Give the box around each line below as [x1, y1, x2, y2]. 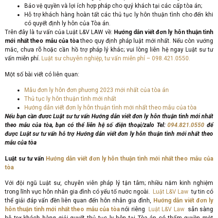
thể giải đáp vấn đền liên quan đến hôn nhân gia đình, [5, 197, 153, 204]
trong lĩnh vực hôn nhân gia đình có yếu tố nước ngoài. [5, 188, 153, 195]
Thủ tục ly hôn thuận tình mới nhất [24, 95, 116, 103]
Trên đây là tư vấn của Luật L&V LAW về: [5, 29, 114, 36]
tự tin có [191, 188, 213, 195]
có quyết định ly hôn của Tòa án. [24, 20, 110, 27]
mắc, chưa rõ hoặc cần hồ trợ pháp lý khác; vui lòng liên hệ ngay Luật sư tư [5, 46, 213, 54]
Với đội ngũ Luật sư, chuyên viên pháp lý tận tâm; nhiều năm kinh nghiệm [5, 179, 213, 186]
